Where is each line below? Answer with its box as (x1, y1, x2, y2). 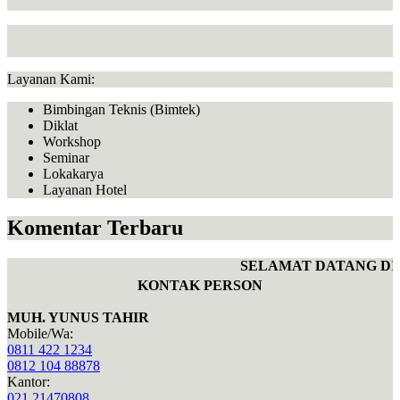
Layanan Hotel (43, 182, 127, 198)
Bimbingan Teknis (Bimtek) (43, 102, 200, 118)
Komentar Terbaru (7, 216, 183, 240)
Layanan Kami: (7, 71, 95, 87)
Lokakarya (43, 166, 104, 182)
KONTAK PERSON (137, 277, 262, 293)
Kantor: (7, 373, 50, 389)
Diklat (43, 118, 78, 134)
